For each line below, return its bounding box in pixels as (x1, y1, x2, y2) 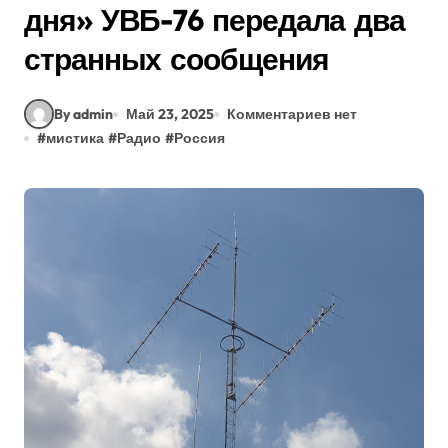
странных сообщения (24, 40, 329, 78)
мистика (46, 129, 104, 147)
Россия (174, 129, 225, 147)
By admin (54, 104, 113, 123)
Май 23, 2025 (126, 104, 214, 123)
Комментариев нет (227, 104, 357, 123)
